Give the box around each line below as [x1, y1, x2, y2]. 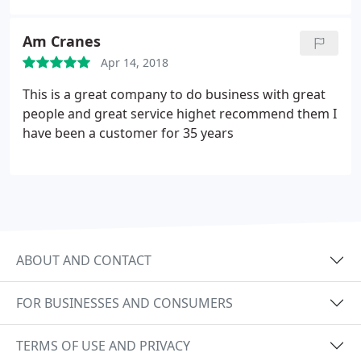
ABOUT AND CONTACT [16, 251, 151, 269]
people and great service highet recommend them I [23, 105, 337, 122]
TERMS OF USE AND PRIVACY [16, 336, 190, 355]
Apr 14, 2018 [101, 55, 168, 70]
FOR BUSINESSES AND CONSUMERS [16, 293, 233, 312]
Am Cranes [23, 31, 101, 51]
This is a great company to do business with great [23, 85, 326, 103]
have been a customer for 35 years [23, 124, 234, 142]
